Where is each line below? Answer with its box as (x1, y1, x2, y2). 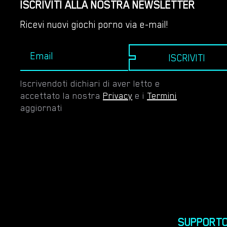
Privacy (103, 91, 132, 101)
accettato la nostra (20, 91, 103, 101)
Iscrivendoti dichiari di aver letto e (20, 79, 160, 89)
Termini (147, 91, 177, 101)
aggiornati (20, 103, 62, 113)
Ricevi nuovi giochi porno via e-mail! (20, 19, 168, 30)
